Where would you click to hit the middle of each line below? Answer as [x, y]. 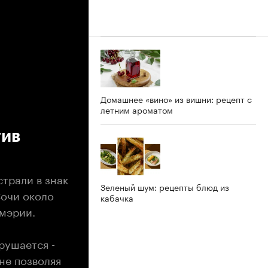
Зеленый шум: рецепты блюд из [165, 186]
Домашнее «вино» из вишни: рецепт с [176, 98]
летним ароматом [137, 109]
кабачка [117, 197]
